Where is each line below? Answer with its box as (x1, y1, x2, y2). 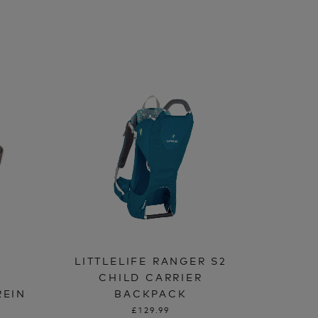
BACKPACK (114, 285, 187, 300)
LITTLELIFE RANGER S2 (74, 253, 227, 267)
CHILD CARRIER (99, 269, 203, 283)
